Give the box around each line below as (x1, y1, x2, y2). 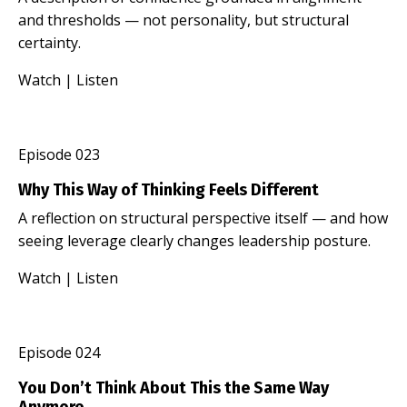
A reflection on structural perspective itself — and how (18, 207, 388, 228)
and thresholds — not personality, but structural (18, 9, 349, 30)
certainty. (18, 32, 81, 53)
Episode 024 (18, 342, 100, 362)
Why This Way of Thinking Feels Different (18, 179, 319, 200)
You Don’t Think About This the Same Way (18, 377, 329, 398)
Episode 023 (18, 144, 100, 164)
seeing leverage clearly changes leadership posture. (18, 230, 371, 251)
